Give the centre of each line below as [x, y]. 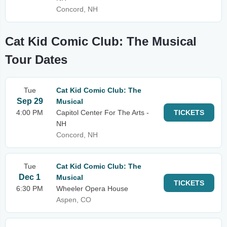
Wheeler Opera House [92, 188]
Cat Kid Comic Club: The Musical [101, 41]
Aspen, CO [74, 200]
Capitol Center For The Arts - [103, 112]
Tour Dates [36, 60]
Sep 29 [30, 101]
